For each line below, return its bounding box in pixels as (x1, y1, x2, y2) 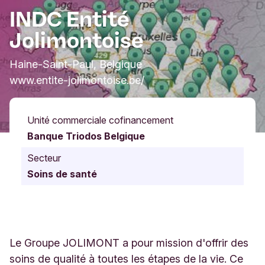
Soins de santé (27, 168, 97, 180)
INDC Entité (9, 7, 130, 33)
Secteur (27, 152, 61, 164)
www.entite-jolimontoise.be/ (9, 74, 144, 87)
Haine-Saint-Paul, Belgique (9, 58, 142, 71)
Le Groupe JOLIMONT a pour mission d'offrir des (9, 237, 248, 250)
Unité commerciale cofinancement (27, 114, 173, 127)
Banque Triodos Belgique (27, 130, 145, 143)
